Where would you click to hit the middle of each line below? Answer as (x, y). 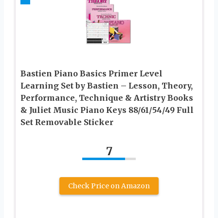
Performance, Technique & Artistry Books (107, 98)
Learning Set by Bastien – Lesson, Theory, (107, 86)
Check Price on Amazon (109, 186)
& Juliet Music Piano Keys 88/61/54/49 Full (107, 110)
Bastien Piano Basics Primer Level (91, 74)
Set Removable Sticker (67, 122)
